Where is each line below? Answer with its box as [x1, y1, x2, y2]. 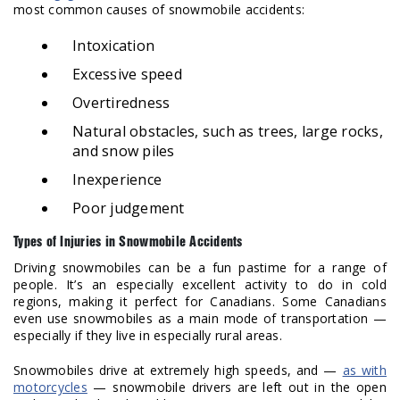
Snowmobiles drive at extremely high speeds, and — [13, 362, 343, 379]
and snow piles [72, 141, 175, 162]
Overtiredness [72, 93, 171, 113]
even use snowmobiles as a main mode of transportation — [13, 310, 387, 328]
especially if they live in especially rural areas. [13, 327, 287, 345]
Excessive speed [72, 64, 182, 85]
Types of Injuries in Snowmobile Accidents [13, 237, 243, 250]
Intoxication [72, 36, 155, 56]
